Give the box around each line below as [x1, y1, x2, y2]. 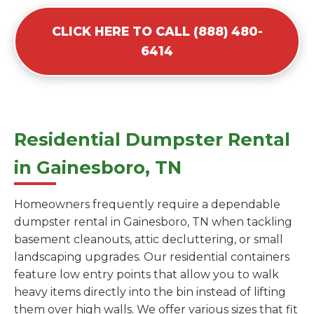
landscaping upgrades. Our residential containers [14, 250, 289, 264]
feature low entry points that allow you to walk [14, 268, 279, 282]
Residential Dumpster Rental [14, 128, 290, 151]
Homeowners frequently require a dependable [14, 198, 280, 212]
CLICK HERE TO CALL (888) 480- [51, 24, 263, 39]
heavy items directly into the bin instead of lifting [14, 285, 286, 299]
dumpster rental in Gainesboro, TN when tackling [14, 215, 292, 229]
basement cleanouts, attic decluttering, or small [14, 233, 283, 247]
